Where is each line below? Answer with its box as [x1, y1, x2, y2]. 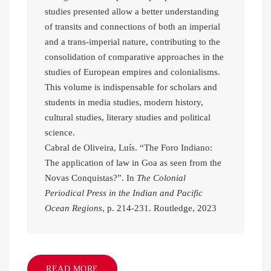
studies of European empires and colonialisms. [45, 67, 220, 77]
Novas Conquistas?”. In [45, 173, 137, 183]
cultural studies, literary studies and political [45, 113, 211, 123]
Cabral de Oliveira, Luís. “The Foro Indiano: [45, 143, 212, 153]
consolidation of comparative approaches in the [45, 52, 224, 62]
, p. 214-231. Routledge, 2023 [102, 203, 217, 214]
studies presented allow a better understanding [45, 7, 219, 17]
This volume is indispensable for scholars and [45, 82, 217, 93]
